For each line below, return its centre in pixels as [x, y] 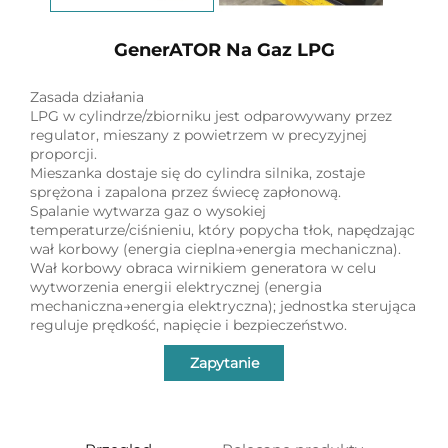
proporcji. [63, 153]
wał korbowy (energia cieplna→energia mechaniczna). [215, 248]
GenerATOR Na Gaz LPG [224, 49]
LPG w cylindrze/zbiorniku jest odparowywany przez [211, 115]
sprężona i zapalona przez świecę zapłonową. [185, 191]
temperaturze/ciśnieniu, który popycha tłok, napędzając [222, 229]
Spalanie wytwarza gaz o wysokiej [148, 210]
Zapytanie [224, 362]
